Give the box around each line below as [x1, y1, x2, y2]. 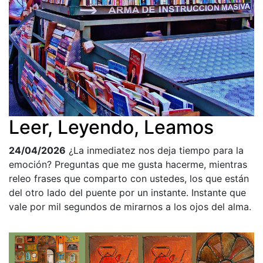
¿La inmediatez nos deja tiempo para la [69, 144, 244, 157]
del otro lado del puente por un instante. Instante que [9, 187, 246, 199]
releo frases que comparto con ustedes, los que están [9, 173, 249, 185]
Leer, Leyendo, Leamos [9, 116, 214, 139]
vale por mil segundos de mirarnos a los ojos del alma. [9, 201, 251, 213]
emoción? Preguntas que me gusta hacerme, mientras [9, 159, 247, 171]
